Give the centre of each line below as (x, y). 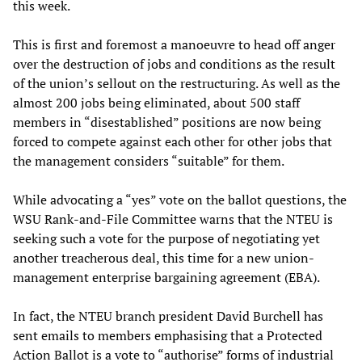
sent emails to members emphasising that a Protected (168, 335)
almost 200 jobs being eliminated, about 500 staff (156, 102)
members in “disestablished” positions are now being (167, 122)
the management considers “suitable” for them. (149, 160)
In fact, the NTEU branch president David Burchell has (168, 316)
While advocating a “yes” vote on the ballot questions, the (180, 199)
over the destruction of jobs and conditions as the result (174, 63)
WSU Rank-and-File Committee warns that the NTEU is (173, 219)
